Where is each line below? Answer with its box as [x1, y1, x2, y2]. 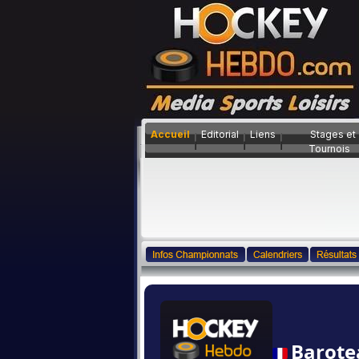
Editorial [201, 128, 239, 140]
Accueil [151, 128, 190, 140]
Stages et [309, 128, 356, 140]
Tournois [309, 143, 350, 155]
